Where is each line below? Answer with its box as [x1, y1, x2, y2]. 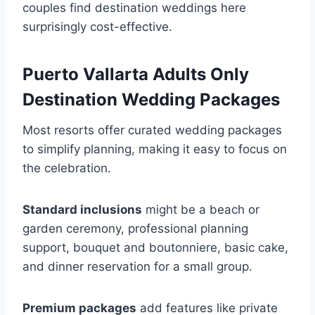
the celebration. [22, 161, 115, 176]
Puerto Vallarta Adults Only [22, 64, 249, 85]
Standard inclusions [22, 202, 142, 217]
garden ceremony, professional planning [22, 221, 248, 236]
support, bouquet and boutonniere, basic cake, [22, 240, 288, 255]
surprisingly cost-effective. [22, 20, 172, 34]
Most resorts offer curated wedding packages [22, 123, 282, 138]
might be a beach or [142, 202, 259, 217]
